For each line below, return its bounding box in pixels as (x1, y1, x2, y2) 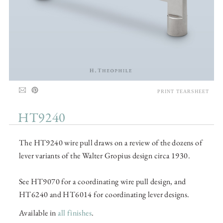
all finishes (58, 208, 92, 219)
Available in (19, 208, 58, 219)
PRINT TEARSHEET (157, 89, 209, 95)
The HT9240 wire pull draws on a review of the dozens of (19, 137, 202, 148)
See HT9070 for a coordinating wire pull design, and (19, 176, 186, 187)
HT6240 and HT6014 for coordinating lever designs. (19, 189, 190, 200)
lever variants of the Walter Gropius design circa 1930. (19, 150, 190, 161)
